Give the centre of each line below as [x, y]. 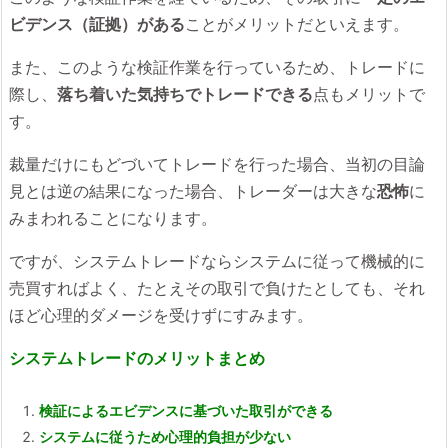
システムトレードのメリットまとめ [137, 358]
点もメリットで [369, 94]
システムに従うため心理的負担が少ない [165, 436]
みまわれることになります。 [113, 218]
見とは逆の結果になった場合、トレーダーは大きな [193, 191]
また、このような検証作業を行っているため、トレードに [217, 67]
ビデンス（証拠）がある [97, 24]
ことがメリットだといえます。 [297, 24]
